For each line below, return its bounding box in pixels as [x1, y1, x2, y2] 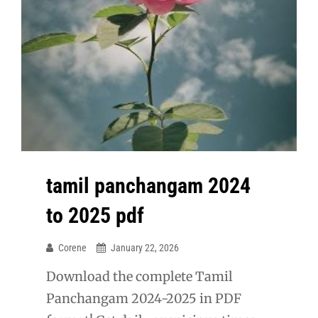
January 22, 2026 [111, 242, 179, 254]
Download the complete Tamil [46, 268, 233, 285]
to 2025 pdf [46, 203, 144, 229]
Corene [58, 242, 87, 254]
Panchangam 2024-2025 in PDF [46, 290, 241, 307]
